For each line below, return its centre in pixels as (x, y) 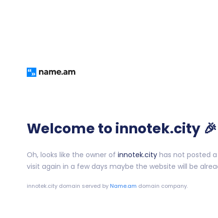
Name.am (123, 186)
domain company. (162, 186)
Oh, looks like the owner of (72, 155)
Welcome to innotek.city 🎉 (122, 129)
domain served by (83, 186)
